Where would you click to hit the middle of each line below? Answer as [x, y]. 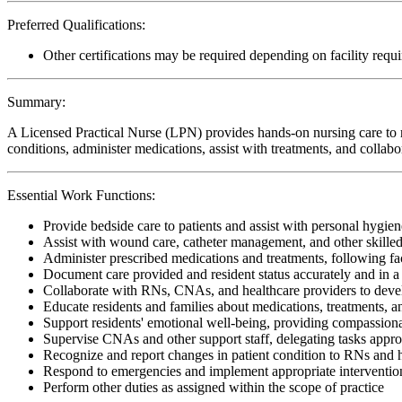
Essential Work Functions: [81, 195]
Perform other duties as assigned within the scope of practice [214, 387]
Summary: [36, 101]
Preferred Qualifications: [76, 24]
